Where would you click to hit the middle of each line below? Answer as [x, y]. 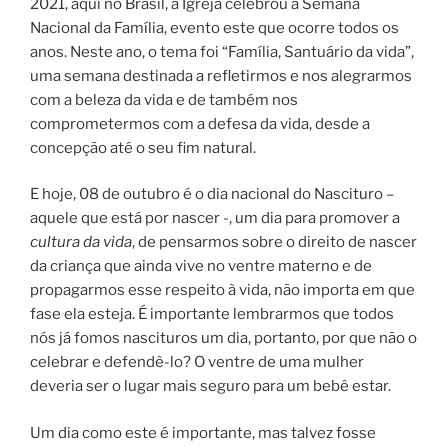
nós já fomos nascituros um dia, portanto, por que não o [223, 338]
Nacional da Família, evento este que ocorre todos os [214, 27]
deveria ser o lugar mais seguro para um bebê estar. [210, 386]
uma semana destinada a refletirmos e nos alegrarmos [221, 75]
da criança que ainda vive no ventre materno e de [201, 266]
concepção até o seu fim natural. [143, 147]
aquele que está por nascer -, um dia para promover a [215, 218]
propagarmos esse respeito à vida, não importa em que [222, 290]
